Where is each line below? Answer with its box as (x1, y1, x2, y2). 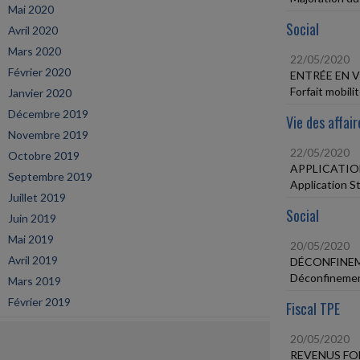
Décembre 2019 (8, 107, 88, 121)
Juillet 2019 (8, 190, 66, 204)
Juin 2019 (8, 211, 56, 225)
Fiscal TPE (286, 298, 340, 319)
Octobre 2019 (8, 149, 80, 162)
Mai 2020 (8, 2, 54, 16)
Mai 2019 (8, 232, 54, 246)
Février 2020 (8, 65, 71, 79)
